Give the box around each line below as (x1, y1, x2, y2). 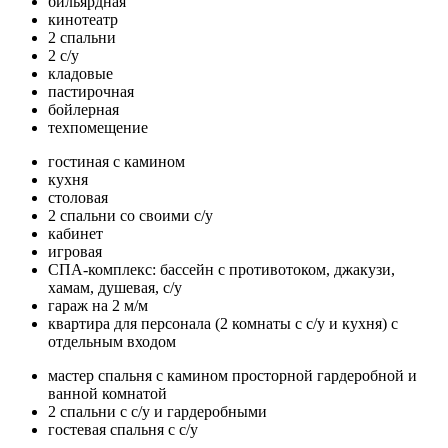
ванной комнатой (48, 384, 167, 402)
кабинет (48, 224, 103, 242)
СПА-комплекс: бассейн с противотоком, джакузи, (48, 260, 395, 278)
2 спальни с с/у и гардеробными (48, 402, 267, 420)
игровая (48, 242, 102, 260)
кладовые (48, 64, 113, 82)
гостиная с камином (48, 152, 185, 170)
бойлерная (48, 100, 119, 118)
